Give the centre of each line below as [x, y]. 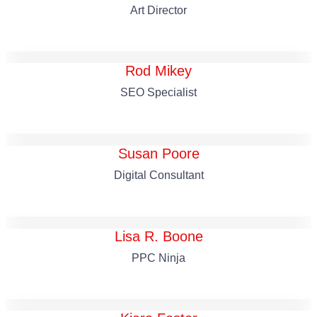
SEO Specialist [158, 93]
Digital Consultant [158, 175]
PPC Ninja [158, 258]
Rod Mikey [158, 71]
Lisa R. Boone [158, 236]
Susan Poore [158, 153]
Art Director [158, 10]
